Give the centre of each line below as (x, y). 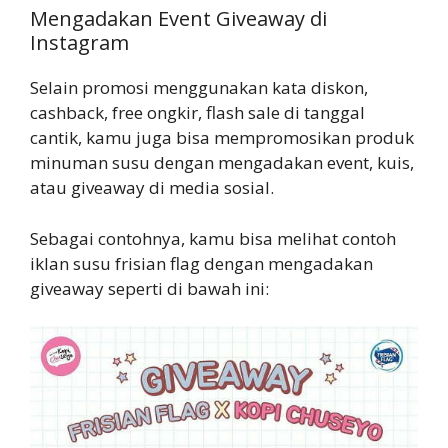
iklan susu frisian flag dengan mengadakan (201, 263)
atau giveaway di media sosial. (152, 187)
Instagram (79, 42)
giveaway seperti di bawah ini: (149, 288)
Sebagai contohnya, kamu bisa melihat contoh (213, 238)
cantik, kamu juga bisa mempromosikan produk (222, 137)
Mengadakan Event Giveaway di (178, 18)
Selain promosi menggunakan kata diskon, (199, 87)
